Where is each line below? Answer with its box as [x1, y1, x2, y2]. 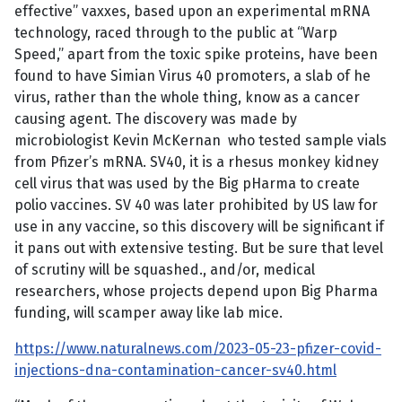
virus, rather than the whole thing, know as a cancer [14, 89, 360, 107]
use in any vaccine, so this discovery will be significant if [14, 218, 384, 236]
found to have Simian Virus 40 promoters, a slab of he [14, 67, 371, 85]
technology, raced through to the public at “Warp [14, 24, 337, 42]
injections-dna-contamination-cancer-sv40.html [14, 362, 336, 380]
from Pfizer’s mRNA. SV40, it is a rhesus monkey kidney [14, 153, 379, 171]
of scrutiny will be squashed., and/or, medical [14, 261, 315, 279]
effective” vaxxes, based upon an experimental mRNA [14, 3, 370, 21]
